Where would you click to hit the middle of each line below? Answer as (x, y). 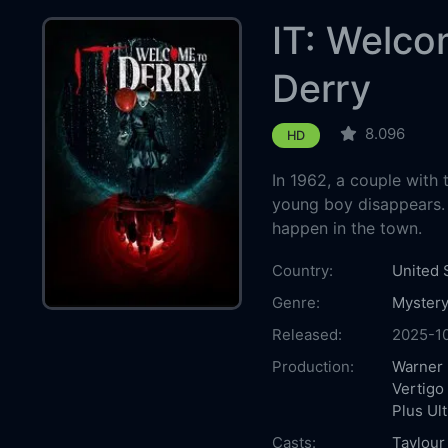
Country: (302, 270)
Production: (312, 366)
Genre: (295, 302)
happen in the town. (346, 227)
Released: (306, 334)
